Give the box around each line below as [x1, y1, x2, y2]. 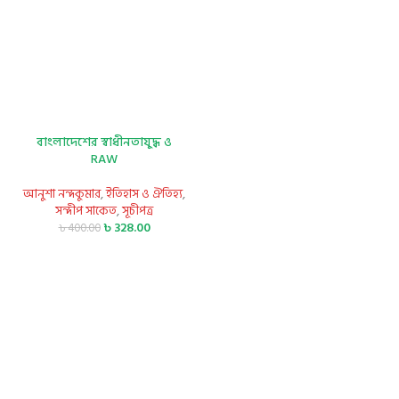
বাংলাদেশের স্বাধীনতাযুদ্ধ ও [37, 132, 172, 153]
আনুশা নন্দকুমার [23, 183, 101, 205]
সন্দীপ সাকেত [55, 200, 117, 222]
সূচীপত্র [122, 200, 153, 222]
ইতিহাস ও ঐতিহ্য [106, 183, 183, 205]
